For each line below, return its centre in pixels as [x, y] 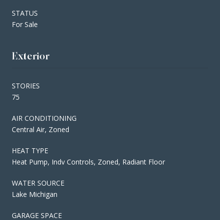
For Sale [25, 24]
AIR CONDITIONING [44, 118]
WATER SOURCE [38, 183]
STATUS [25, 13]
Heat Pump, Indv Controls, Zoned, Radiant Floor [88, 162]
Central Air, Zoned [41, 129]
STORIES [26, 85]
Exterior [31, 56]
